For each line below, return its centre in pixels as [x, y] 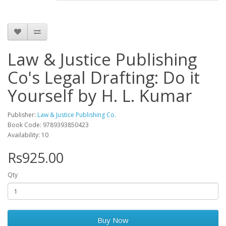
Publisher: [22, 115]
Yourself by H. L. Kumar [100, 96]
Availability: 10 [28, 135]
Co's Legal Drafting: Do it [104, 78]
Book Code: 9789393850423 [48, 125]
